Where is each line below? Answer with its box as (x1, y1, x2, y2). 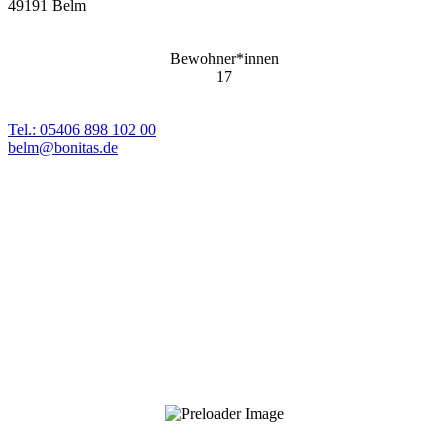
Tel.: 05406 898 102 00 (8, 120, 156, 138)
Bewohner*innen (169, 49, 279, 67)
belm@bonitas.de (8, 138, 118, 156)
